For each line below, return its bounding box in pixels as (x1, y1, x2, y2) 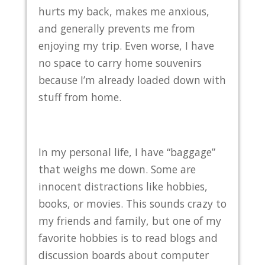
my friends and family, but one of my (38, 213, 221, 228)
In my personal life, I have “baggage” (38, 144, 215, 159)
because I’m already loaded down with (38, 72, 226, 87)
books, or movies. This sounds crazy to (38, 196, 227, 211)
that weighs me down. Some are (38, 161, 196, 176)
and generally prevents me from (38, 21, 195, 35)
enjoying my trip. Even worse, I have (38, 38, 214, 53)
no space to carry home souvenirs (38, 55, 202, 70)
